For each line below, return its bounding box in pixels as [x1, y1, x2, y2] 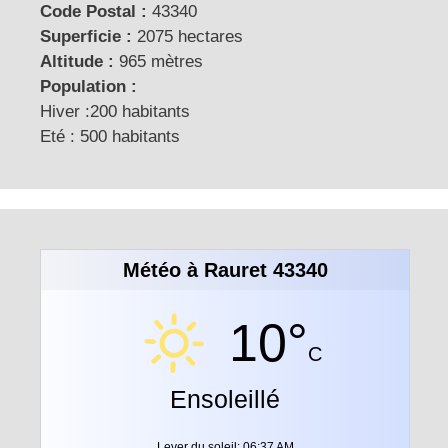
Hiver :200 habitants [40, 102, 190, 122]
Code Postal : [40, 2, 147, 22]
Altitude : [40, 52, 114, 72]
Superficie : [40, 27, 132, 47]
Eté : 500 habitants [40, 127, 180, 147]
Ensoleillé [170, 385, 280, 414]
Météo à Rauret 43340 [122, 259, 328, 282]
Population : [40, 77, 137, 97]
